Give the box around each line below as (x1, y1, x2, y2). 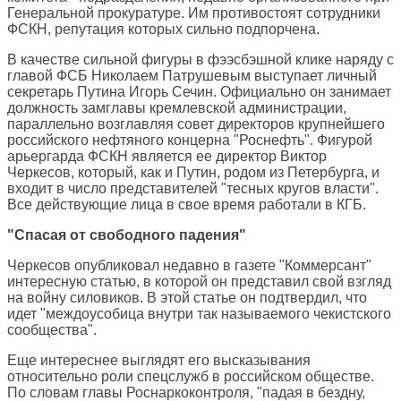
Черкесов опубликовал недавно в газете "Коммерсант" (7, 258, 371, 274)
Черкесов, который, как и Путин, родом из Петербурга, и (7, 165, 380, 181)
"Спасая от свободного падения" (7, 227, 246, 243)
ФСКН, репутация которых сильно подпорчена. (7, 21, 320, 38)
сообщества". (7, 322, 97, 338)
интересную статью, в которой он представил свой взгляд (7, 274, 391, 290)
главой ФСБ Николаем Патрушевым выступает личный (7, 68, 377, 84)
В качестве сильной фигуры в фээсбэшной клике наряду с (7, 52, 394, 68)
